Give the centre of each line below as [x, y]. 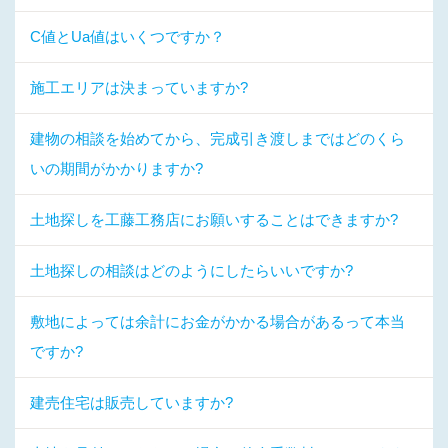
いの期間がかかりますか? [116, 168]
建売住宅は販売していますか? [131, 402]
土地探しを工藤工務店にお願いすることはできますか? [214, 219]
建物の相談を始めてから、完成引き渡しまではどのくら [217, 138]
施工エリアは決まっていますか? [139, 87]
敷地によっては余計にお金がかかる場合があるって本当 [217, 321]
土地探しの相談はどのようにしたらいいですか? [191, 270]
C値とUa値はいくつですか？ [127, 36]
